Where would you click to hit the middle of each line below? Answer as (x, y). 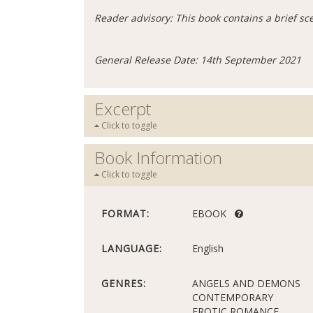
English (208, 249)
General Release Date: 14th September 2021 (198, 60)
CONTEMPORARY (233, 298)
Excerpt (123, 109)
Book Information (158, 158)
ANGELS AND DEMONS (246, 284)
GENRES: (124, 284)
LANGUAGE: (132, 249)
